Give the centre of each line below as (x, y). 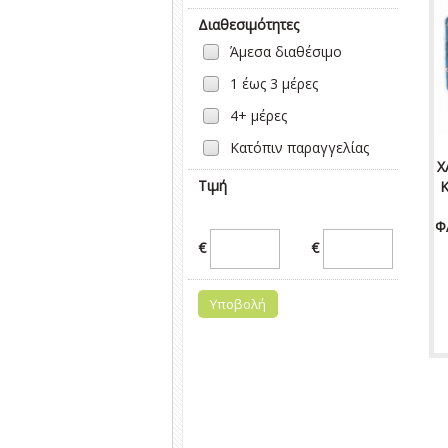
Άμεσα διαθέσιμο (286, 51)
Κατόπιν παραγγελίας (299, 147)
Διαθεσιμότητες (248, 24)
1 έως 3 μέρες (274, 83)
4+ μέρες (258, 115)
